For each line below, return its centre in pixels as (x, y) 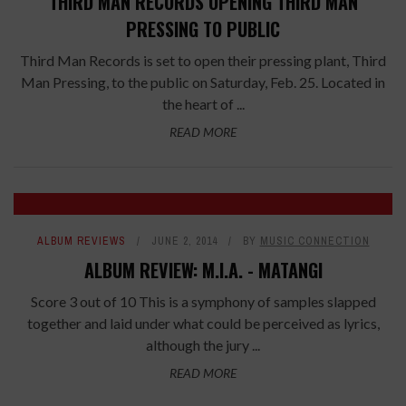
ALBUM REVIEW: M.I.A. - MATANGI (203, 271)
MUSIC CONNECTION (314, 242)
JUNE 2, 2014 (184, 242)
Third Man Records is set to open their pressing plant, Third (203, 61)
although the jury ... (203, 345)
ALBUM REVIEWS (81, 242)
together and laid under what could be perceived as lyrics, (203, 324)
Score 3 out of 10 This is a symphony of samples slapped (203, 302)
